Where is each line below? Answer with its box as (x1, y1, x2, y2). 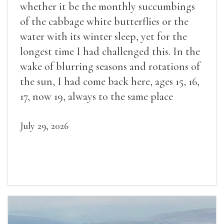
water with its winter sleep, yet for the (20, 29, 187, 43)
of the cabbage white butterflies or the (20, 14, 188, 28)
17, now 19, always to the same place (20, 89, 173, 103)
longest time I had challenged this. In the (20, 44, 200, 58)
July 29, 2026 (20, 119, 68, 132)
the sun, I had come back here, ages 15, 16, (20, 74, 199, 88)
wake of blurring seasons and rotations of (20, 59, 200, 73)
